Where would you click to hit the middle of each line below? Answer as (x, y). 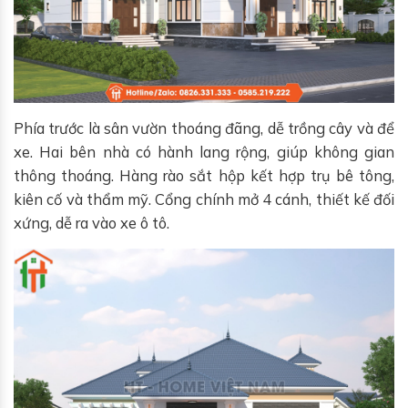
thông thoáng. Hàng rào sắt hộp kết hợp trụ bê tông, (204, 175)
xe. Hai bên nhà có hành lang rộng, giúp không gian (204, 151)
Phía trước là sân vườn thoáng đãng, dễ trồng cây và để (204, 127)
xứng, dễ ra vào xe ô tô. (92, 222)
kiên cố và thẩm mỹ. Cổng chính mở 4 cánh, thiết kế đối (204, 199)
